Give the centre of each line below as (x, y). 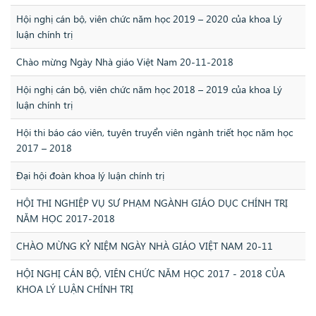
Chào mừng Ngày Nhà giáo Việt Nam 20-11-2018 (125, 62)
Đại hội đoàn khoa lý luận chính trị (90, 176)
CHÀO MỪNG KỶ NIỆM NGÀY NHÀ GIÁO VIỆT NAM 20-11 (145, 246)
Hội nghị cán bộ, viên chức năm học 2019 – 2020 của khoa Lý (149, 19)
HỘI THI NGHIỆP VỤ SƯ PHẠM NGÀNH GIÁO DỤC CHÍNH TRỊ (152, 203)
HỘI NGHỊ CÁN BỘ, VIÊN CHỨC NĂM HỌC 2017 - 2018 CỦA (151, 274)
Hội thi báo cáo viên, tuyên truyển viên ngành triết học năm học (154, 133)
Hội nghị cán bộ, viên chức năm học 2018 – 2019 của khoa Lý (149, 90)
